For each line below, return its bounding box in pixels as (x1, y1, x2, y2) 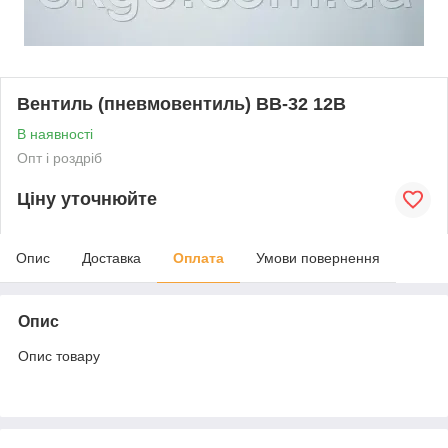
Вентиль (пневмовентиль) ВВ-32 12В (17, 93, 346, 114)
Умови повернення (256, 249, 380, 266)
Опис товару (18, 347, 100, 364)
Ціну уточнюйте (17, 189, 157, 210)
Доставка (82, 249, 141, 266)
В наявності (17, 125, 93, 142)
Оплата (173, 249, 224, 266)
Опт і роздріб (17, 149, 102, 166)
